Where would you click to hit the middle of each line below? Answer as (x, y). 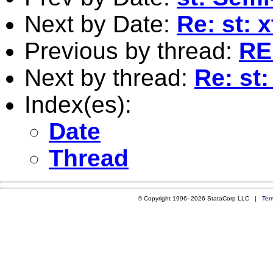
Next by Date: (101, 24)
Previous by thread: (132, 51)
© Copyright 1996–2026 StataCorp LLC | (200, 198)
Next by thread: (109, 77)
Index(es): (78, 104)
